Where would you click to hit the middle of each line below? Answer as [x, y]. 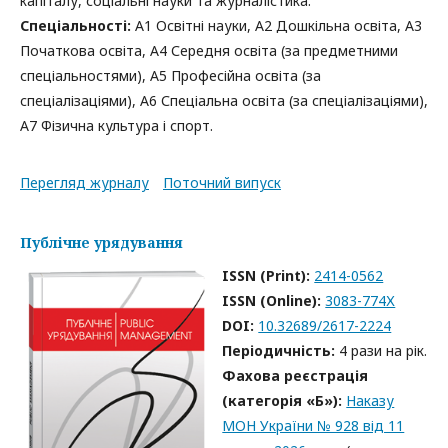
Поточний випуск [222, 182]
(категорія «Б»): [284, 400]
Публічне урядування [101, 242]
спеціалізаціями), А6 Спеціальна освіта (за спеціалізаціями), [224, 100]
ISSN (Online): [274, 300]
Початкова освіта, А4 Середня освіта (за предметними [209, 50]
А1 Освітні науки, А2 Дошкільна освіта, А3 [276, 25]
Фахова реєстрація [295, 375]
